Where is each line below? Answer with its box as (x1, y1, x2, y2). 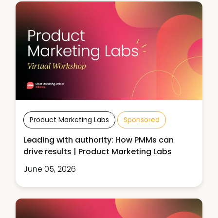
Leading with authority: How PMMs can (23, 134, 174, 145)
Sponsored (124, 114, 160, 125)
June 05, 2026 (23, 163, 76, 175)
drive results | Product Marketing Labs (23, 145, 172, 157)
